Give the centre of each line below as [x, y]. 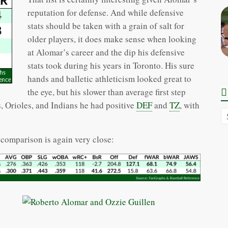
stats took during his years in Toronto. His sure [111, 66]
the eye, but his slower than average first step [107, 92]
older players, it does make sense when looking [112, 39]
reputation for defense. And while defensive [106, 13]
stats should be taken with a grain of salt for [106, 26]
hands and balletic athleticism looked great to [109, 79]
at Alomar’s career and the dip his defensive [106, 52]
